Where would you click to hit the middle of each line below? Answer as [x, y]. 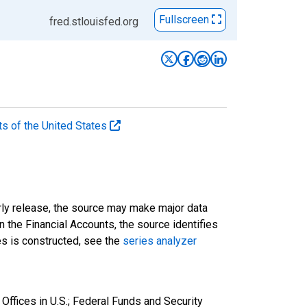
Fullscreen [185, 20]
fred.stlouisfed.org [94, 21]
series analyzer [160, 241]
